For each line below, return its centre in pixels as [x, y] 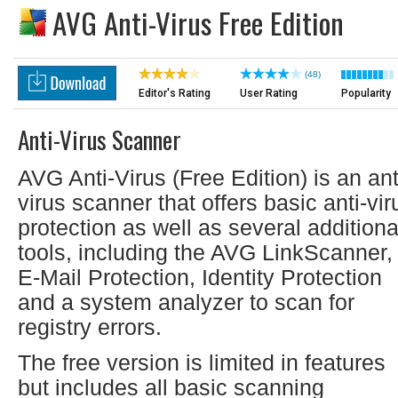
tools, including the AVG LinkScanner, [205, 252]
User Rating [269, 93]
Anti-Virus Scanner [99, 139]
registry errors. [90, 327]
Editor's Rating [175, 93]
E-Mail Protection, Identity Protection [200, 277]
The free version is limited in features [202, 362]
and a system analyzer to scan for [186, 302]
